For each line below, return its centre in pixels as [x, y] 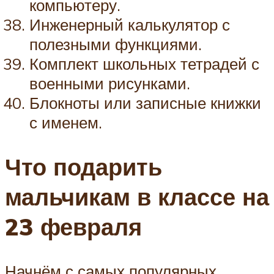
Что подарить [83, 166]
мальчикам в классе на [137, 196]
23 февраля [73, 226]
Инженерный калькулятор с [130, 24]
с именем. [66, 122]
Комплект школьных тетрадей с [144, 63]
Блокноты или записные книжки [145, 102]
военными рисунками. [110, 83]
